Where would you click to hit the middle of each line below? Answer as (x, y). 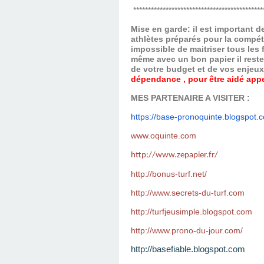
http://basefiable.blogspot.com (189, 250)
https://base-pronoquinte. (178, 117)
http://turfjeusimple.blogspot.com (192, 212)
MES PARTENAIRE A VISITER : (190, 98)
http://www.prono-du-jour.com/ (187, 231)
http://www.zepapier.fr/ (174, 156)
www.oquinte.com (164, 136)
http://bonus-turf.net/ (169, 174)
